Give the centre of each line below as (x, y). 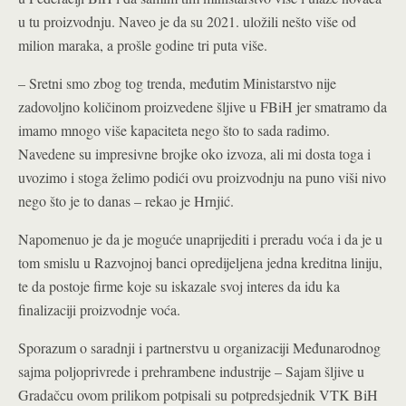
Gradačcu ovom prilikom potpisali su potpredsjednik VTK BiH (198, 395)
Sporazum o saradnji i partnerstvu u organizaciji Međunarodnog (199, 348)
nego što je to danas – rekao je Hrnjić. (126, 201)
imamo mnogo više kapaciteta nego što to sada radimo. (174, 130)
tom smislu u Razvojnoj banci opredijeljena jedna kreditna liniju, (200, 262)
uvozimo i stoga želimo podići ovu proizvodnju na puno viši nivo (202, 177)
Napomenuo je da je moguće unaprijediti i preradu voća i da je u (200, 239)
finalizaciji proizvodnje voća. (99, 309)
